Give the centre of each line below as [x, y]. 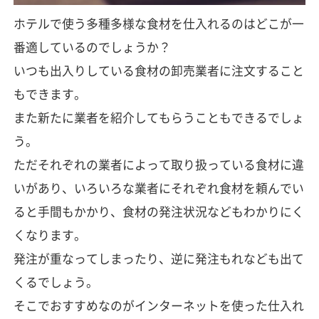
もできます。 [49, 94]
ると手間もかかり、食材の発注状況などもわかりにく [158, 211]
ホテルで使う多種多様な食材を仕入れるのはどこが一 [158, 23]
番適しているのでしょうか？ [92, 47]
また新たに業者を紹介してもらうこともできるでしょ [158, 117]
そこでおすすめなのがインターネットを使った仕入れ [158, 305]
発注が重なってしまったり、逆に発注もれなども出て [158, 258]
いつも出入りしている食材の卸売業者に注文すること [158, 70]
